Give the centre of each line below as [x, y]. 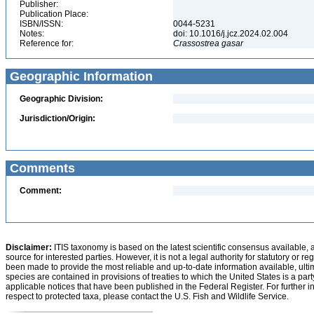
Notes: [32, 34]
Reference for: [47, 43]
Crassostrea [196, 43]
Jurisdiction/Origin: [57, 118]
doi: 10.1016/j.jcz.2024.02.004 [232, 34]
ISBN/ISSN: [41, 24]
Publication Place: [54, 14]
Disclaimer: [29, 247]
